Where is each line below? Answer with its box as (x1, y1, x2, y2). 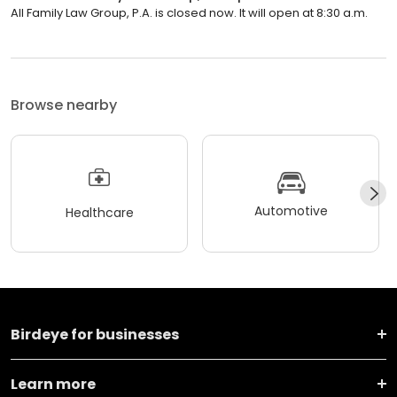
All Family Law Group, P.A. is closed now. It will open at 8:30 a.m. (11, 4, 368, 21)
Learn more (11, 373, 96, 394)
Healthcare (65, 204, 134, 222)
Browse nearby (11, 94, 117, 115)
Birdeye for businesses (11, 323, 179, 345)
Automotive (253, 202, 328, 220)
